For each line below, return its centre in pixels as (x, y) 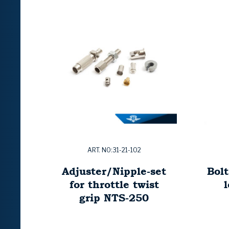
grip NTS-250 (114, 198)
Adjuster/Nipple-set (114, 171)
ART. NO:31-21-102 (114, 150)
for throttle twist (114, 185)
